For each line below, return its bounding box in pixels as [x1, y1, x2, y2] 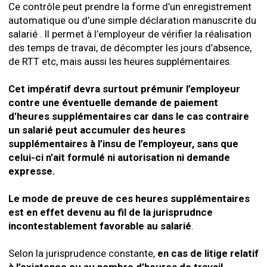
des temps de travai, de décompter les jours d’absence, [8, 42, 252, 54]
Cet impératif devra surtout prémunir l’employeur [8, 83, 240, 95]
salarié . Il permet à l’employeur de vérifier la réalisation [8, 28, 252, 40]
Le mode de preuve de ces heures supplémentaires [8, 193, 250, 204]
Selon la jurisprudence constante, [8, 247, 157, 259]
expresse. [8, 165, 55, 177]
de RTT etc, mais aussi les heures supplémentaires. [8, 55, 232, 67]
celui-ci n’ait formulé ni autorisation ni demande [8, 151, 230, 163]
